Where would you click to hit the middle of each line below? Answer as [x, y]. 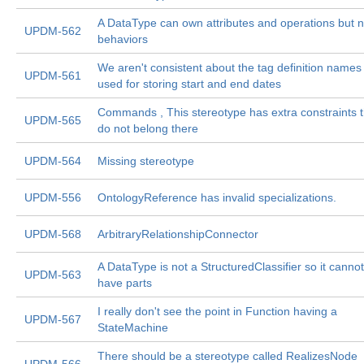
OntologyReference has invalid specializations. [217, 197]
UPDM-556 [53, 197]
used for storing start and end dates [189, 84]
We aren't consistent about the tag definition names [230, 67]
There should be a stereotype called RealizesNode [227, 356]
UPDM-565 [53, 120]
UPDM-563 [53, 275]
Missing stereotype [146, 161]
